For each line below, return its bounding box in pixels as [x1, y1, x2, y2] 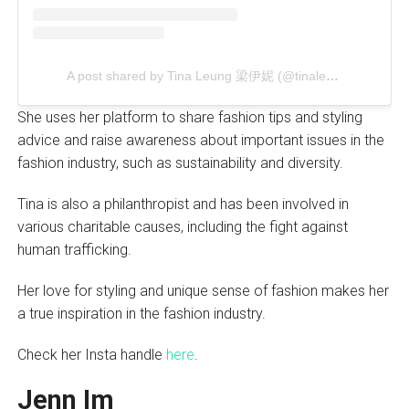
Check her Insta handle [16, 345, 166, 363]
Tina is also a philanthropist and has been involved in [16, 194, 349, 213]
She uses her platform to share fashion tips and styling [16, 108, 362, 126]
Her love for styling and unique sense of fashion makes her [16, 281, 389, 299]
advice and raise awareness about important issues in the [16, 131, 384, 149]
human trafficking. [16, 240, 135, 258]
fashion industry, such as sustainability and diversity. [16, 153, 343, 172]
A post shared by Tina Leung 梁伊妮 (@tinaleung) [326, 68, 340, 83]
